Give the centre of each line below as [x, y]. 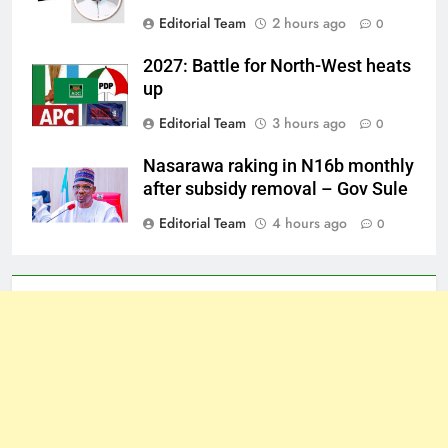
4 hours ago [309, 223]
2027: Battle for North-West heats [277, 66]
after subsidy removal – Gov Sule [275, 189]
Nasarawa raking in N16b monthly [278, 166]
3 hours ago [309, 123]
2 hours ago [309, 23]
